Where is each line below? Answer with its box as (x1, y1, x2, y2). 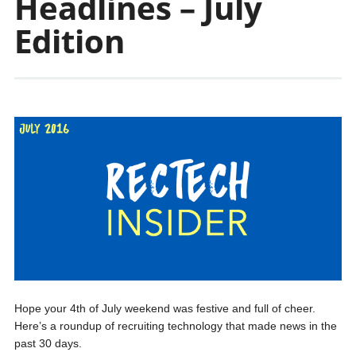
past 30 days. (14, 337, 82, 350)
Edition (14, 19, 125, 63)
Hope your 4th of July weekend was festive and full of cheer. (14, 302, 315, 315)
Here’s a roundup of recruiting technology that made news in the (14, 319, 337, 333)
